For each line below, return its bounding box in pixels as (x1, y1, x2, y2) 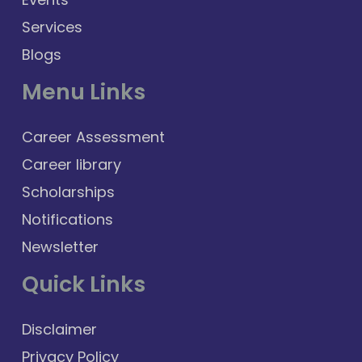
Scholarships (22, 182, 115, 203)
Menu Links (22, 77, 145, 107)
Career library (22, 154, 121, 175)
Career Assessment (22, 127, 165, 148)
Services (22, 17, 82, 38)
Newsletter (22, 237, 99, 258)
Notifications (22, 209, 113, 230)
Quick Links (22, 269, 145, 300)
